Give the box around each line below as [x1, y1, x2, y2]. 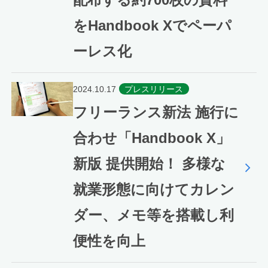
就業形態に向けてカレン [72, 181, 234, 197]
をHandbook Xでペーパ [72, 17, 232, 33]
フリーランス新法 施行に [72, 103, 239, 120]
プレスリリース [124, 84, 184, 94]
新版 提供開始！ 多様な [72, 155, 226, 172]
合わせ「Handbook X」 [72, 129, 230, 146]
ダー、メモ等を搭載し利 [72, 206, 234, 223]
